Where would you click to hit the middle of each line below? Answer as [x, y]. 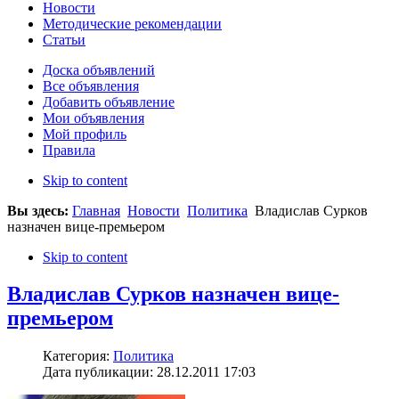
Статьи [64, 39]
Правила [69, 150]
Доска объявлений [99, 69]
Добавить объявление [109, 102]
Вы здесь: [40, 210]
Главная [96, 210]
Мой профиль [85, 134]
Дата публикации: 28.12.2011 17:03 [149, 372]
